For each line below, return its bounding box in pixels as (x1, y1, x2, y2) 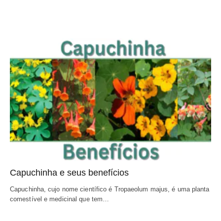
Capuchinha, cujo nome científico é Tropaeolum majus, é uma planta (10, 185, 210, 193)
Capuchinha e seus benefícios (10, 167, 129, 178)
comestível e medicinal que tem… (10, 195, 110, 203)
